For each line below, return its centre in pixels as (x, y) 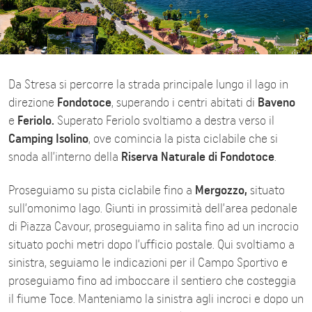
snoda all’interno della (65, 157)
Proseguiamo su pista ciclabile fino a (102, 190)
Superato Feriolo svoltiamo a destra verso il (164, 120)
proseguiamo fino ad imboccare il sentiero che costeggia (152, 281)
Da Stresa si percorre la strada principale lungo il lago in (148, 84)
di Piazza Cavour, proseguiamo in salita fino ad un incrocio (154, 226)
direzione (33, 102)
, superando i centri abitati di (185, 102)
